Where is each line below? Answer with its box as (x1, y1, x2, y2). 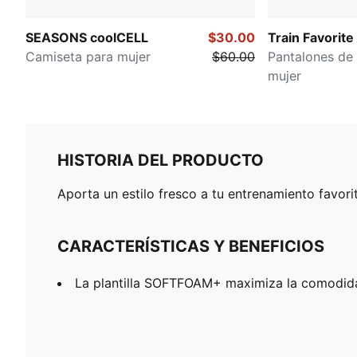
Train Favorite (268, 29, 354, 46)
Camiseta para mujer (25, 49, 151, 65)
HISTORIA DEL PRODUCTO (57, 151, 264, 171)
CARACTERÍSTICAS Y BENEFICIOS (57, 237, 324, 257)
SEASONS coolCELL (25, 29, 148, 46)
